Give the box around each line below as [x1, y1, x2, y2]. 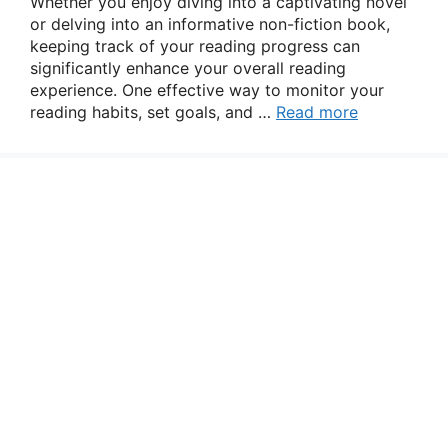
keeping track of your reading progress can [30, 36, 360, 56]
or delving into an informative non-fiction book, [30, 14, 390, 34]
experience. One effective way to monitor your [30, 80, 384, 100]
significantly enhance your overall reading [30, 58, 346, 78]
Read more [276, 102, 358, 122]
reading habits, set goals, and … [30, 102, 276, 122]
